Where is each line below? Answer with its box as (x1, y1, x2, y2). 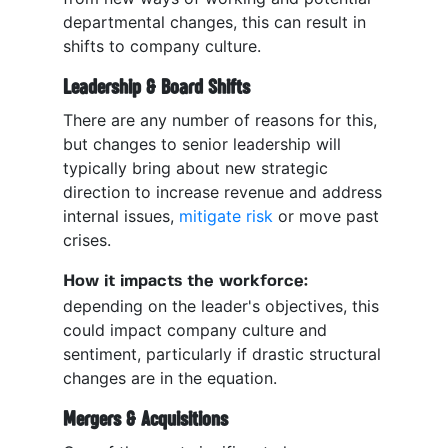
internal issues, (63, 206, 179, 227)
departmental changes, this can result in (63, 12, 366, 33)
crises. (63, 230, 111, 251)
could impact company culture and (63, 320, 327, 341)
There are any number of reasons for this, (63, 110, 377, 131)
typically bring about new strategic (63, 158, 328, 179)
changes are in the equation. (63, 368, 277, 389)
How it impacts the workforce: (63, 274, 308, 290)
